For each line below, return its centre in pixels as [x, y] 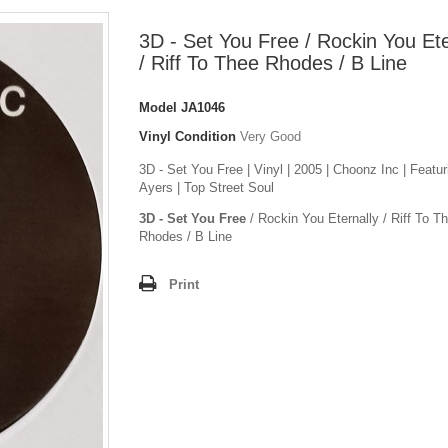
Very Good [270, 137]
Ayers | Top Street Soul [206, 188]
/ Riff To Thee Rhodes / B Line [273, 63]
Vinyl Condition [187, 137]
